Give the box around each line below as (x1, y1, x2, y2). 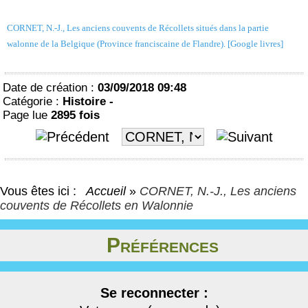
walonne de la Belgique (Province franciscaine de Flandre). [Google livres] (7, 38, 283, 49)
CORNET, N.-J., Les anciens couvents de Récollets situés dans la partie (7, 23, 269, 33)
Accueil (83, 184, 129, 198)
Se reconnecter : (100, 285, 208, 300)
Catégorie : (3, 95, 63, 108)
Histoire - (63, 95, 113, 108)
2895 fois (51, 109, 100, 122)
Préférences (106, 234, 219, 256)
